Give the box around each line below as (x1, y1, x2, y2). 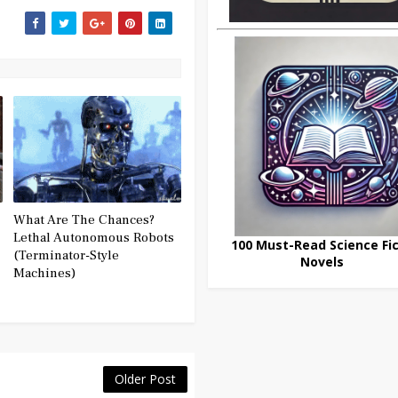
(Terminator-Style (13, 247, 120, 265)
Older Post (115, 370, 176, 388)
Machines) (13, 265, 76, 283)
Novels (299, 253, 344, 270)
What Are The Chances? (13, 211, 155, 229)
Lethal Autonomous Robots (13, 229, 175, 247)
